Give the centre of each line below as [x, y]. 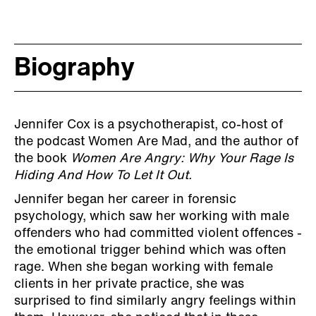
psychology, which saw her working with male [152, 217]
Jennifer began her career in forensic [125, 200]
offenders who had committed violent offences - [158, 233]
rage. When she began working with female [144, 267]
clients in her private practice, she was [129, 284]
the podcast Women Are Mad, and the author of [156, 142]
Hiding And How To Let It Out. [103, 176]
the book [42, 159]
